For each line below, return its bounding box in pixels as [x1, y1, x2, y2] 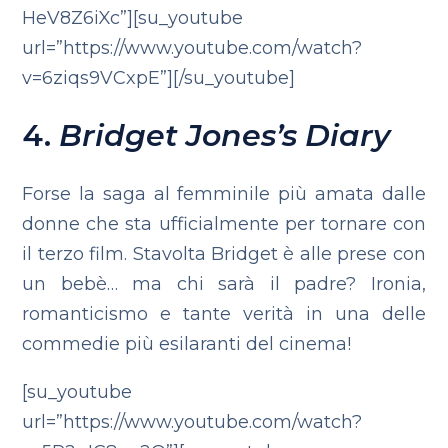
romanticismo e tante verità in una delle [22, 303, 426, 325]
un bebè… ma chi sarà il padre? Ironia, [22, 273, 426, 295]
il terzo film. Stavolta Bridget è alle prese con [22, 243, 426, 265]
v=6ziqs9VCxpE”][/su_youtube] [22, 67, 296, 89]
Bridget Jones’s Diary [59, 117, 391, 154]
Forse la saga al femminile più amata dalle [22, 183, 426, 205]
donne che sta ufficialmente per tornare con [22, 213, 426, 235]
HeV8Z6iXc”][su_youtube [22, 7, 244, 29]
